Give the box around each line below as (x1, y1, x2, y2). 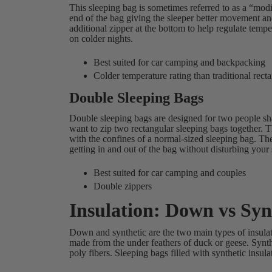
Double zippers (93, 181, 152, 191)
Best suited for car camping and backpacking (93, 57, 266, 67)
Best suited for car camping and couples (93, 168, 246, 178)
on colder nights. (69, 33, 138, 44)
